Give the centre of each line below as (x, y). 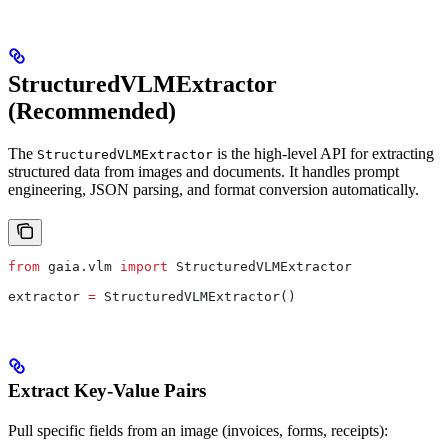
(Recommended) (92, 110)
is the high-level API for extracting (323, 153)
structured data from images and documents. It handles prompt (203, 171)
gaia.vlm (80, 266)
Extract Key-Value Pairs (107, 391)
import (144, 266)
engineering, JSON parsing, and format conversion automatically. (213, 189)
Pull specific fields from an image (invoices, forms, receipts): (198, 431)
